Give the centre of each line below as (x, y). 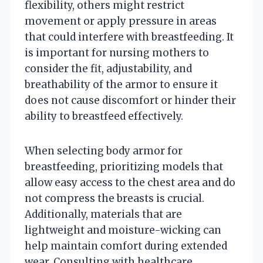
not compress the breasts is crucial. (114, 198)
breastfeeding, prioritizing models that (124, 166)
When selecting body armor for (104, 151)
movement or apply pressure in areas (121, 21)
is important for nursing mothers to (117, 53)
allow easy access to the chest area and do (130, 182)
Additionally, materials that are (103, 214)
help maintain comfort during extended (126, 246)
